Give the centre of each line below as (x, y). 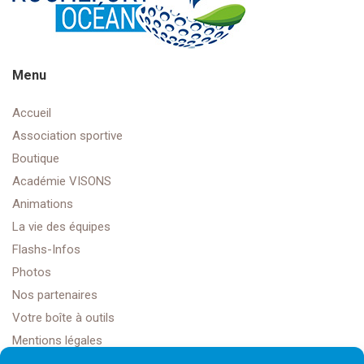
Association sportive (67, 136)
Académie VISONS (62, 182)
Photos (32, 273)
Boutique (36, 159)
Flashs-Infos (46, 250)
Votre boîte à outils (63, 318)
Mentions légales (57, 341)
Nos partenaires (55, 295)
